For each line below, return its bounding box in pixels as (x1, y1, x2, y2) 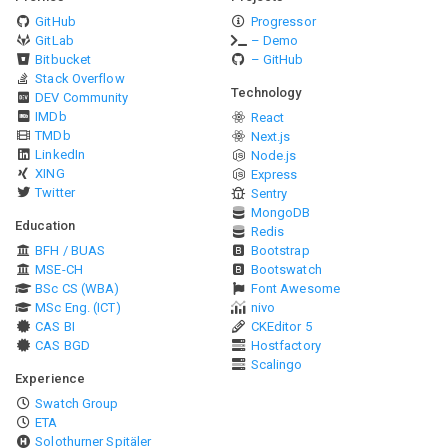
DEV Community (35, 90, 129, 105)
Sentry (250, 186, 288, 201)
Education (15, 218, 75, 233)
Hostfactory (250, 338, 321, 353)
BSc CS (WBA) (35, 281, 120, 296)
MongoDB (250, 205, 311, 220)
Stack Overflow (35, 71, 125, 86)
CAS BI (35, 319, 75, 334)
